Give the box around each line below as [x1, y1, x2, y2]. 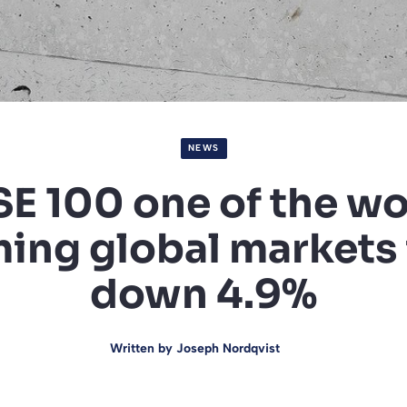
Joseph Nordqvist [175, 340, 280, 356]
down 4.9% [90, 268, 317, 320]
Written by [109, 340, 176, 356]
